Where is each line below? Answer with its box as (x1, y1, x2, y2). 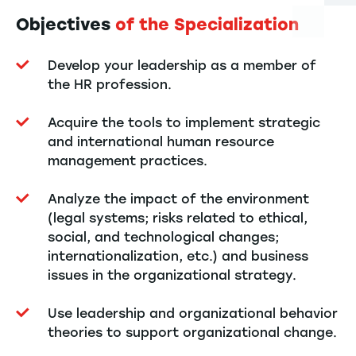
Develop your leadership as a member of (48, 58, 316, 74)
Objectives (16, 14, 115, 35)
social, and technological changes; (48, 230, 279, 246)
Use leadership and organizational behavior (48, 306, 338, 322)
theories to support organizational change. (48, 325, 337, 341)
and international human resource (48, 134, 274, 150)
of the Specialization (115, 14, 299, 35)
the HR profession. (48, 77, 172, 93)
